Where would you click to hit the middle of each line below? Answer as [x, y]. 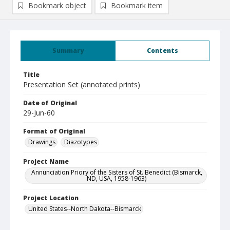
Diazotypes [81, 142]
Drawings [42, 142]
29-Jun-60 [39, 113]
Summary [68, 51]
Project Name [46, 161]
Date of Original [50, 103]
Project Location [51, 198]
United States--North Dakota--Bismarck [85, 209]
